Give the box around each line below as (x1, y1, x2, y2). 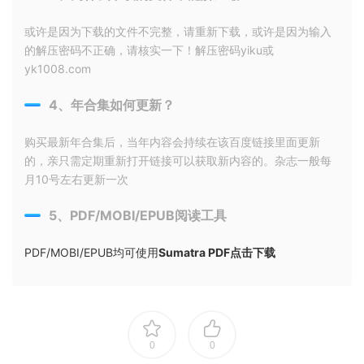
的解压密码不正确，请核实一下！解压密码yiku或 (24, 43, 274, 57)
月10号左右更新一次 (24, 172, 128, 186)
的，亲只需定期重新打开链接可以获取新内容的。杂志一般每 (24, 154, 331, 167)
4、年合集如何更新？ (49, 97, 175, 113)
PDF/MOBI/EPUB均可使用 (24, 245, 158, 259)
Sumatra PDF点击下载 (158, 245, 275, 259)
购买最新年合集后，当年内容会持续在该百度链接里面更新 (24, 135, 320, 149)
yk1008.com (24, 62, 91, 76)
